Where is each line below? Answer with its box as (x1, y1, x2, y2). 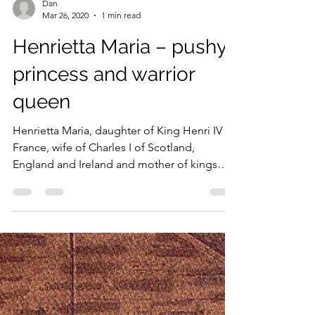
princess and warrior (13, 179, 195, 202)
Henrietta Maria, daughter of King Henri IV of (13, 240, 236, 253)
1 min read (101, 126, 141, 136)
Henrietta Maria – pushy (13, 151, 226, 174)
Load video (88, 22, 136, 34)
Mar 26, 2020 (42, 126, 89, 136)
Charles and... (13, 290, 80, 304)
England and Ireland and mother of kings (13, 274, 217, 287)
